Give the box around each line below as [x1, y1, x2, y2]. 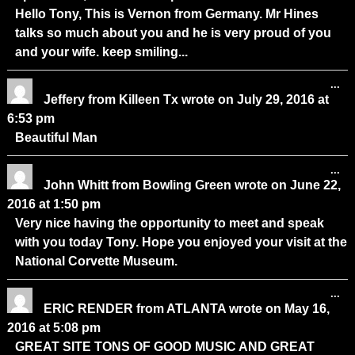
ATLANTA [166, 301, 226, 315]
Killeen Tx [118, 92, 178, 106]
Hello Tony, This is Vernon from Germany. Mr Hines [14, 6, 319, 21]
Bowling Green [142, 177, 231, 192]
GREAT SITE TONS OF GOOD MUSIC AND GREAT [14, 339, 315, 353]
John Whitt [43, 177, 112, 192]
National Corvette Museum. [14, 254, 177, 268]
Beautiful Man [14, 130, 97, 144]
